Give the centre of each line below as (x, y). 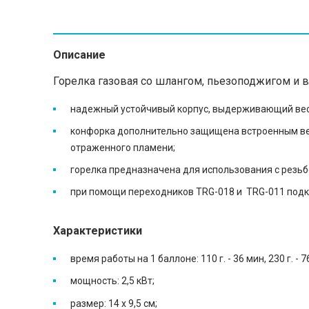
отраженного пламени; (123, 148)
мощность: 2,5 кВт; (112, 281)
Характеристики (99, 231)
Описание (81, 55)
